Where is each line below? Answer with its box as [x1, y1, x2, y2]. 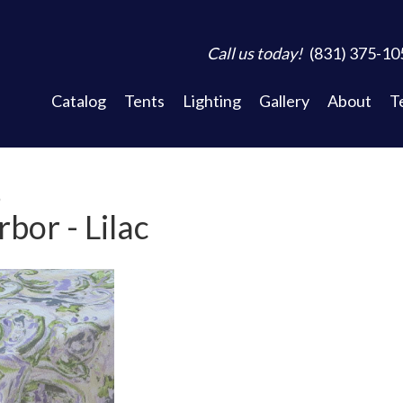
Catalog [50, 91, 106, 111]
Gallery [258, 91, 309, 111]
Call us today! [206, 43, 302, 63]
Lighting [182, 91, 241, 111]
